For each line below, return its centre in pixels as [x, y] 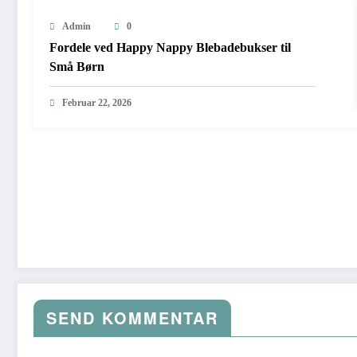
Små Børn [77, 66]
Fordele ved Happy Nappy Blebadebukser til [170, 47]
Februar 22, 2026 [97, 102]
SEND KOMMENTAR [132, 317]
